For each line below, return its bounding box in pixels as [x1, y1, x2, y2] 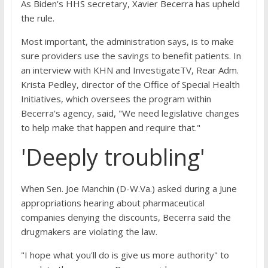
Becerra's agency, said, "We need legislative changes [20, 107, 239, 119]
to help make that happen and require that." [20, 121, 200, 133]
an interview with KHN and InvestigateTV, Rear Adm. [20, 64, 239, 76]
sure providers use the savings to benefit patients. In [20, 50, 241, 62]
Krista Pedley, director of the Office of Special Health [20, 78, 240, 90]
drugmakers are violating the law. [20, 226, 157, 237]
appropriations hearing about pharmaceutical [20, 197, 205, 209]
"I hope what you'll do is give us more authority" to [20, 249, 229, 261]
